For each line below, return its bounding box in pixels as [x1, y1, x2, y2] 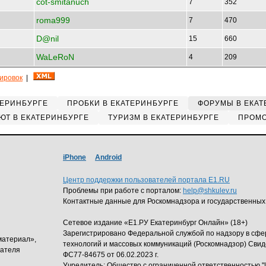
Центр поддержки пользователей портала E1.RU [63, 176, 230, 184]
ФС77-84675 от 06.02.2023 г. [63, 251, 159, 259]
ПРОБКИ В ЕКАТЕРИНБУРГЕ [67, 99, 179, 107]
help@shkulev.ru [183, 186, 237, 195]
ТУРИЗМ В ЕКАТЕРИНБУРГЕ [107, 113, 219, 122]
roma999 [36, 15, 70, 25]
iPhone [63, 153, 86, 161]
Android [95, 153, 122, 161]
